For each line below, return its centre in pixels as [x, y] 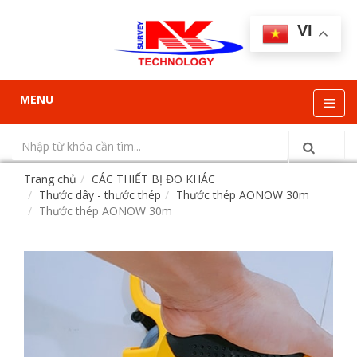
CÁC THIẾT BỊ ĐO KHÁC [153, 179]
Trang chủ [50, 179]
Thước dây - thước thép [100, 195]
